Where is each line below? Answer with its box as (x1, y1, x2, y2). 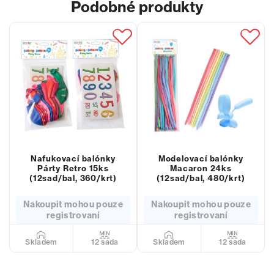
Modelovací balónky (158, 154, 244, 163)
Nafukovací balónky (30, 154, 116, 163)
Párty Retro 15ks (37, 163, 109, 173)
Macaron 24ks (170, 163, 232, 173)
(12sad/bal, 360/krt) (29, 173, 117, 183)
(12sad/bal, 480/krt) (157, 173, 245, 183)
